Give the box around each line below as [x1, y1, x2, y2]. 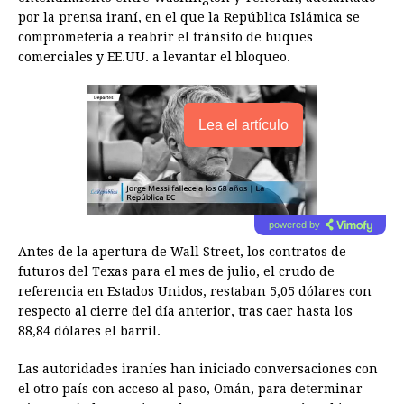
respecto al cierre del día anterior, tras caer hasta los [18, 304, 353, 319]
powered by [268, 219, 320, 231]
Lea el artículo [198, 117, 289, 133]
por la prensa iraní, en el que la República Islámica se [18, 10, 360, 25]
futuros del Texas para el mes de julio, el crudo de [18, 264, 335, 280]
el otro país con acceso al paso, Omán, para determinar [18, 381, 363, 397]
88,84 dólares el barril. [18, 324, 161, 339]
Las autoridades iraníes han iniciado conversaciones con [18, 362, 378, 377]
